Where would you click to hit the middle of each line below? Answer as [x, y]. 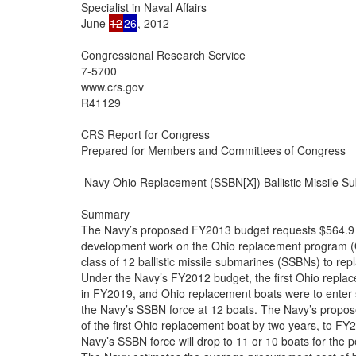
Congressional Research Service [163, 54]
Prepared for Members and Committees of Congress [213, 150]
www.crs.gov [112, 86]
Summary [105, 213]
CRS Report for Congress [145, 134]
